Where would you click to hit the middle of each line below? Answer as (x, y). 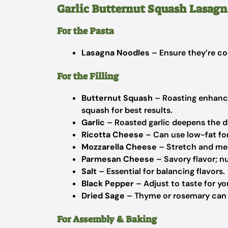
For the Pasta (85, 31)
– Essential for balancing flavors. (161, 171)
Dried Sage (103, 196)
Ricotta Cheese (112, 135)
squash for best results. (127, 110)
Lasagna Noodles (116, 53)
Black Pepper (108, 183)
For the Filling (88, 76)
